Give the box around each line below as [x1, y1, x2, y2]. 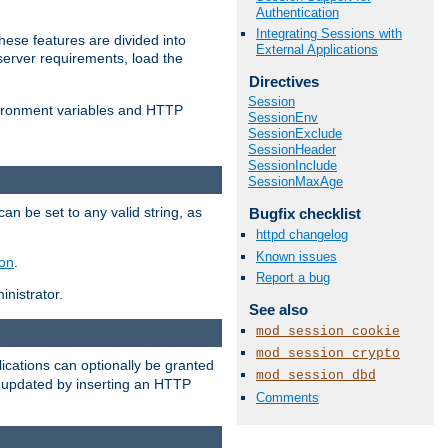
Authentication [256, 4, 339, 20]
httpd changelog [256, 227, 348, 243]
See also [248, 300, 308, 318]
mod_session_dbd [256, 368, 376, 384]
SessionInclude [248, 158, 337, 174]
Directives [248, 72, 319, 90]
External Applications [256, 41, 378, 57]
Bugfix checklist [248, 205, 361, 223]
